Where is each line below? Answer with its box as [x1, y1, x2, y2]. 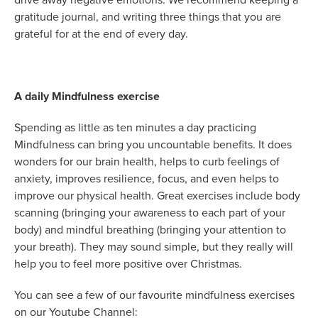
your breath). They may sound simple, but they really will [14, 239, 293, 254]
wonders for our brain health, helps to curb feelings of [14, 154, 280, 169]
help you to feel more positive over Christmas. [14, 256, 242, 271]
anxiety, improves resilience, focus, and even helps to [14, 171, 279, 186]
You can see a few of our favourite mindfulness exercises [14, 287, 295, 302]
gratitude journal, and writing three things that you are [14, 9, 281, 24]
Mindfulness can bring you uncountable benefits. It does [14, 137, 292, 152]
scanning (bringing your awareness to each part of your [14, 205, 285, 220]
